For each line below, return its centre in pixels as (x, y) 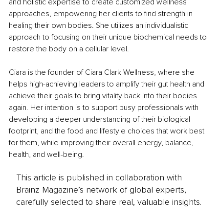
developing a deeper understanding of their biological (100, 120)
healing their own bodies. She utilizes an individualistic (99, 26)
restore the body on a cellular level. (69, 49)
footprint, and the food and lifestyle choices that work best (108, 131)
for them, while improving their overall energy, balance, (102, 143)
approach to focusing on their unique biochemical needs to (109, 37)
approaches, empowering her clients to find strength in (102, 14)
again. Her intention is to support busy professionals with (105, 108)
